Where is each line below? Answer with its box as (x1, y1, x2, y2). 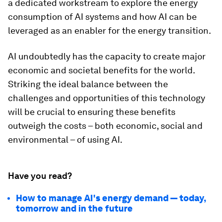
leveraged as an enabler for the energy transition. (8, 25, 211, 36)
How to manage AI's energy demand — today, (16, 192, 206, 203)
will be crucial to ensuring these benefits (8, 106, 175, 117)
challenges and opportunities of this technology (8, 92, 205, 103)
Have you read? (8, 170, 72, 181)
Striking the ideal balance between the (8, 78, 168, 89)
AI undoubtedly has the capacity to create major (8, 51, 206, 61)
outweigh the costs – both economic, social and (8, 120, 203, 131)
